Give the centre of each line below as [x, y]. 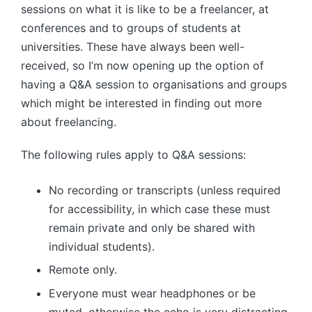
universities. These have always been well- [133, 46]
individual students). [102, 246]
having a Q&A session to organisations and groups [154, 84]
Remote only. [83, 270]
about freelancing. [69, 122]
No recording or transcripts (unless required [165, 190]
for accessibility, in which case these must [159, 209]
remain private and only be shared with [152, 227]
